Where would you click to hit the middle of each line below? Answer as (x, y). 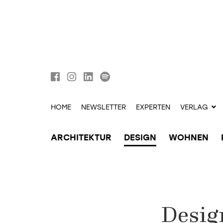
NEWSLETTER (104, 107)
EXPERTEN (153, 107)
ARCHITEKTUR (81, 137)
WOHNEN (189, 137)
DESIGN (140, 137)
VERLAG (194, 107)
